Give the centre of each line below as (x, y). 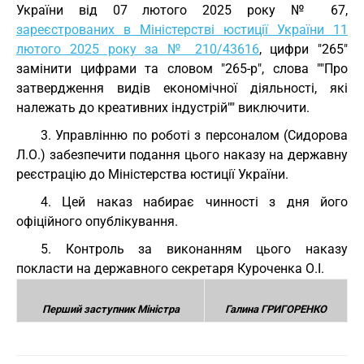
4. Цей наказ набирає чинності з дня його (194, 202)
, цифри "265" (303, 49)
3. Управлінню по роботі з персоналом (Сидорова (194, 135)
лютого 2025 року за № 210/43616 (138, 49)
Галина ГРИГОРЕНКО (276, 309)
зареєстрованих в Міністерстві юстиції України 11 (182, 30)
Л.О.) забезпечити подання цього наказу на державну (182, 155)
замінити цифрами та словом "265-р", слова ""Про (182, 69)
